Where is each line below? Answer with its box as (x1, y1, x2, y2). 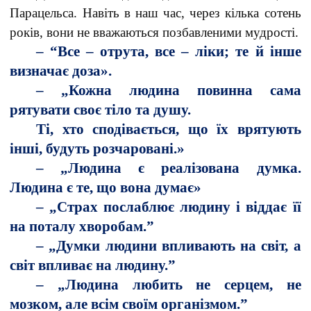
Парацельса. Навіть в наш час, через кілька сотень (10, 6, 301, 20)
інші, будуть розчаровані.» (10, 140, 185, 157)
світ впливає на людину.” (10, 257, 176, 274)
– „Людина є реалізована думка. (36, 160, 301, 176)
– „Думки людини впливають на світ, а (36, 237, 301, 254)
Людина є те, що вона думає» (10, 179, 202, 196)
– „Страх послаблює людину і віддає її (36, 199, 301, 215)
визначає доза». (10, 62, 112, 79)
